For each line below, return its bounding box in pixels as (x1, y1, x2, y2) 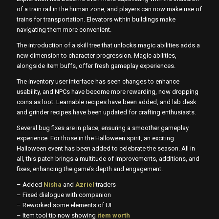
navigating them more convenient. (16, 25, 111, 33)
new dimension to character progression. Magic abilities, (16, 51, 176, 59)
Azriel (75, 181, 94, 189)
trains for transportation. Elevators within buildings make (16, 15, 175, 23)
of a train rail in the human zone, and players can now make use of (16, 5, 202, 13)
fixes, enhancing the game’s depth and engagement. (16, 165, 163, 173)
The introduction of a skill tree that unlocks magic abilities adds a (16, 41, 200, 49)
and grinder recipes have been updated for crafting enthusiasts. (16, 109, 196, 116)
